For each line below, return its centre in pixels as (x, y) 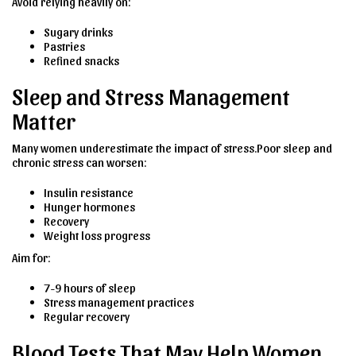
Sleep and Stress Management (151, 95)
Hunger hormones (89, 206)
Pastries (64, 46)
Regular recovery (87, 316)
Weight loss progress (97, 235)
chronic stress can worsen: (79, 162)
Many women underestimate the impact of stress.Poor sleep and (172, 147)
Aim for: (31, 257)
